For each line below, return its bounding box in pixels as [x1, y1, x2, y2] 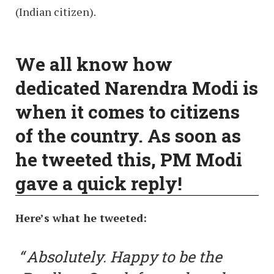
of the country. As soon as [15, 123, 241, 147]
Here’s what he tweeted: [15, 210, 147, 225]
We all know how [15, 51, 172, 76]
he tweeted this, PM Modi [15, 147, 242, 171]
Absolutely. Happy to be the [26, 246, 222, 267]
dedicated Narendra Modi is [15, 75, 258, 100]
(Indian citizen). [15, 4, 96, 19]
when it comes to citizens [15, 99, 240, 124]
